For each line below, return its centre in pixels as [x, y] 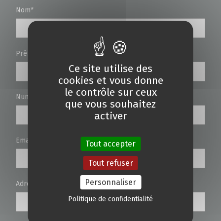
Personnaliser [110, 182]
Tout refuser [110, 163]
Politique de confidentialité [110, 199]
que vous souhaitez [110, 104]
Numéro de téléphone [51, 97]
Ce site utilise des [110, 68]
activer [110, 116]
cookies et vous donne [110, 80]
